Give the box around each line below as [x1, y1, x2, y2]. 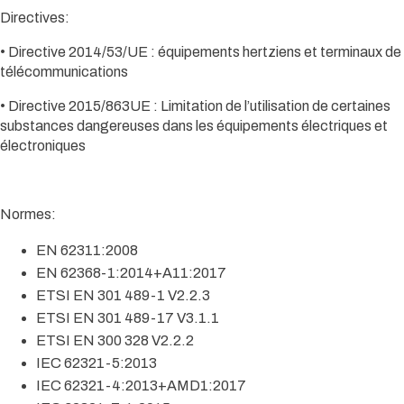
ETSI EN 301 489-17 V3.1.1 [36, 310, 219, 326]
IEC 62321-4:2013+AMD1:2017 [36, 378, 246, 394]
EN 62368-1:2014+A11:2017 [36, 265, 226, 281]
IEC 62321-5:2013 [36, 355, 157, 372]
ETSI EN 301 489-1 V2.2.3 [36, 288, 210, 304]
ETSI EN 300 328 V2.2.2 [36, 333, 194, 349]
